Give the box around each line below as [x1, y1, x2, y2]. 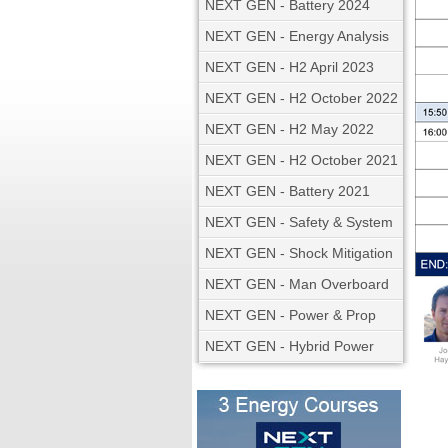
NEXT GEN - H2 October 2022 [205, 90, 398, 106]
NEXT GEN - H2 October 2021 [205, 152, 398, 168]
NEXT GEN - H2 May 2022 [205, 121, 374, 137]
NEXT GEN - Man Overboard [205, 276, 389, 292]
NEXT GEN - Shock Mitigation [205, 245, 393, 261]
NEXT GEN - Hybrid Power [205, 338, 374, 354]
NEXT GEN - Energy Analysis [205, 28, 389, 44]
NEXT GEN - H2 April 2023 [205, 59, 374, 75]
